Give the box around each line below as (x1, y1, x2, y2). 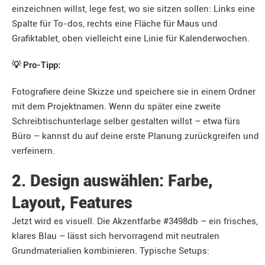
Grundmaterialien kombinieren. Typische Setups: (12, 245, 209, 256)
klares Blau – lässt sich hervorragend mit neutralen (12, 231, 219, 241)
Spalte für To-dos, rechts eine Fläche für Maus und (12, 18, 218, 29)
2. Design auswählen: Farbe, (12, 172, 213, 190)
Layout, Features (12, 193, 132, 212)
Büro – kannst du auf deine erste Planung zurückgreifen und (12, 131, 259, 141)
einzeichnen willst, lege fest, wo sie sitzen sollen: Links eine (12, 4, 255, 14)
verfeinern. (12, 146, 55, 156)
